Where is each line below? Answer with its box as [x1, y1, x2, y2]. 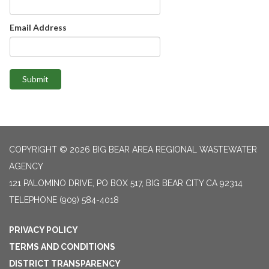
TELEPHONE [9, 195, 57, 205]
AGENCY [9, 162, 43, 172]
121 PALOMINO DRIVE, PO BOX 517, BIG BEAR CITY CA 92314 [9, 178, 243, 189]
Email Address [9, 22, 67, 33]
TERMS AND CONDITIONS [9, 242, 115, 252]
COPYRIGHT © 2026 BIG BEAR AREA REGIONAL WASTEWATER [9, 145, 257, 155]
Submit [22, 74, 49, 85]
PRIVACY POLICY [9, 225, 78, 235]
